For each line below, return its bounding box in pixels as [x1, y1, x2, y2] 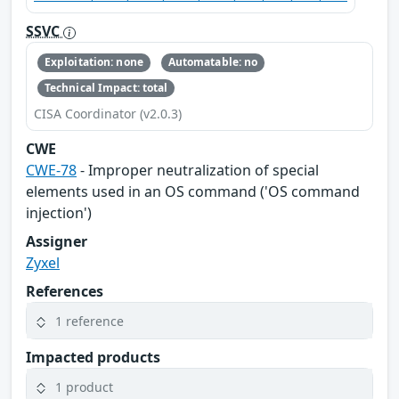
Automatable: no [167, 54, 258, 70]
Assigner [26, 232, 87, 252]
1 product [55, 378, 113, 395]
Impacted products [26, 347, 160, 368]
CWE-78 [26, 160, 77, 181]
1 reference [55, 312, 124, 330]
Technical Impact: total [44, 79, 168, 95]
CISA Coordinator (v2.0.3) [34, 105, 182, 123]
